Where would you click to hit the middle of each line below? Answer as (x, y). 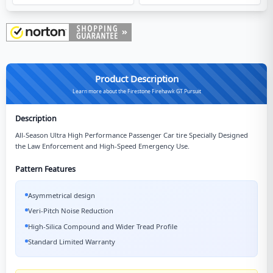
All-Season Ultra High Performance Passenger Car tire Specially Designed (132, 135)
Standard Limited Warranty (72, 242)
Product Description (136, 78)
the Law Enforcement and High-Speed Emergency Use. (102, 146)
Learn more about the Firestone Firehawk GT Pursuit (136, 91)
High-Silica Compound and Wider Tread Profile (103, 226)
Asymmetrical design (62, 195)
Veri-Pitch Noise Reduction (71, 211)
